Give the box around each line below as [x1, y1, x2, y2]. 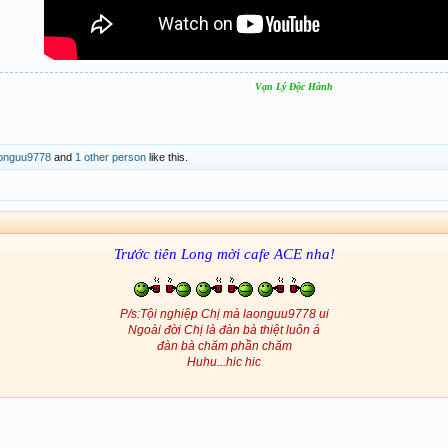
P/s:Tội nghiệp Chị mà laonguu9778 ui [119, 307, 329, 322]
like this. [146, 151, 188, 164]
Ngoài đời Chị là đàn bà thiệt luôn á [128, 323, 320, 338]
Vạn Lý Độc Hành [255, 81, 333, 93]
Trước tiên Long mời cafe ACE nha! [113, 246, 335, 263]
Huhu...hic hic [187, 355, 261, 370]
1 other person [75, 151, 146, 164]
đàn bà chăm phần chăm [156, 339, 292, 354]
